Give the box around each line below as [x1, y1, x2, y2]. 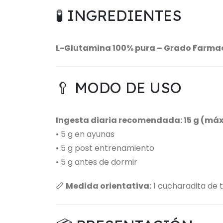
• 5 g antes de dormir [56, 156, 137, 168]
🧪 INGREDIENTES [56, 6, 182, 25]
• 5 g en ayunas [56, 128, 114, 140]
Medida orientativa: [66, 180, 151, 192]
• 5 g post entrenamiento [56, 142, 154, 154]
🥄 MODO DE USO [56, 78, 182, 98]
